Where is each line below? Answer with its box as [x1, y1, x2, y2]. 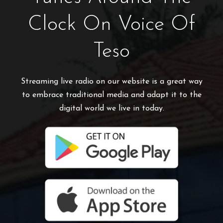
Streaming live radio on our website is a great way [20, 77, 203, 86]
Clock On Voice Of [28, 14, 195, 35]
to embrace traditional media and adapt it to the [21, 91, 202, 99]
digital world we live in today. [59, 104, 164, 112]
